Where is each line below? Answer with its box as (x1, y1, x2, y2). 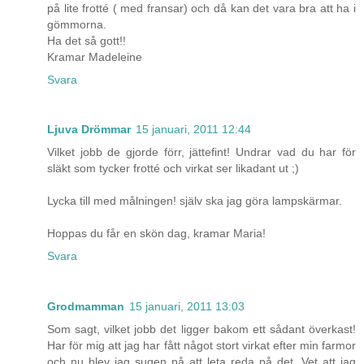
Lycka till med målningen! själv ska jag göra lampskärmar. (47, 194, 342, 208)
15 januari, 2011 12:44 (136, 123, 251, 136)
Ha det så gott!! (47, 33, 126, 47)
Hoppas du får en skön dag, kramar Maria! (47, 227, 266, 240)
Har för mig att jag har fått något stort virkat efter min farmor (47, 339, 356, 353)
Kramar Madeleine (47, 50, 142, 63)
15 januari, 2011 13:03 (129, 300, 245, 314)
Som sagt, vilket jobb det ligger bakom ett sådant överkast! (47, 323, 356, 336)
